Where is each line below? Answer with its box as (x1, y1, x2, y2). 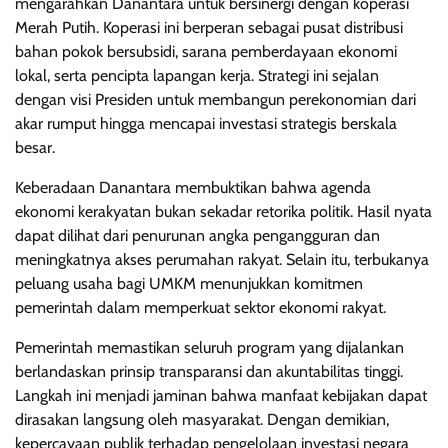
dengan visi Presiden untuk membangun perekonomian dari (15, 90, 416, 110)
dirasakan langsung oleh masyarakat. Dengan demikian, (15, 410, 389, 430)
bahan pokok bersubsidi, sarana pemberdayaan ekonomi (15, 42, 397, 62)
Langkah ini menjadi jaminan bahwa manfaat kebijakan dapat (15, 386, 427, 406)
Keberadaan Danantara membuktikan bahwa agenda (15, 178, 371, 198)
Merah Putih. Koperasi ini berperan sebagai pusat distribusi (15, 18, 403, 38)
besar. (15, 138, 55, 158)
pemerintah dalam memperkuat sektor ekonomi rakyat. (15, 298, 386, 318)
